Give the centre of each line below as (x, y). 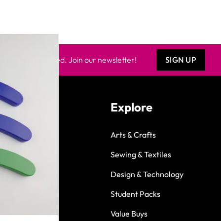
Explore (131, 107)
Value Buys (129, 213)
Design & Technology (147, 174)
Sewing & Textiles (141, 154)
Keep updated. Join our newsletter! (76, 59)
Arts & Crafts (133, 134)
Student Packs (135, 194)
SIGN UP (181, 59)
